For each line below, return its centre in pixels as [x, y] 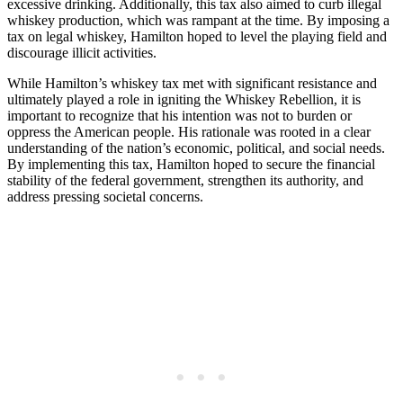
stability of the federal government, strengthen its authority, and [185, 181]
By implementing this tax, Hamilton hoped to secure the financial [191, 165]
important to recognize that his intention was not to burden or [179, 116]
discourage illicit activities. [82, 53]
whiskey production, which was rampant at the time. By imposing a [198, 21]
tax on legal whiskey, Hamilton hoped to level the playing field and [197, 37]
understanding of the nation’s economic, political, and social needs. [196, 148]
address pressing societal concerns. [105, 197]
